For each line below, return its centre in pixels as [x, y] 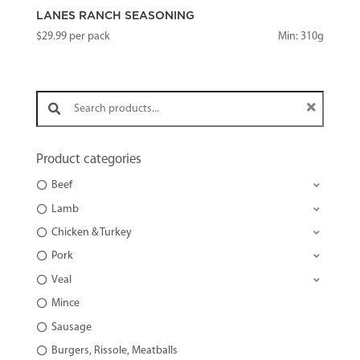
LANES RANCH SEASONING [115, 16]
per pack [88, 36]
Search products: [59, 91]
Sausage [71, 327]
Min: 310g [301, 36]
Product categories [88, 160]
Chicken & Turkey [91, 232]
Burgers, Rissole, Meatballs [114, 350]
